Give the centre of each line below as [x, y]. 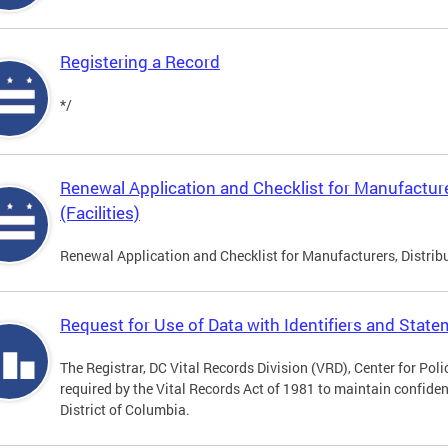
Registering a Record [140, 62]
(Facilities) [100, 213]
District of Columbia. [126, 410]
